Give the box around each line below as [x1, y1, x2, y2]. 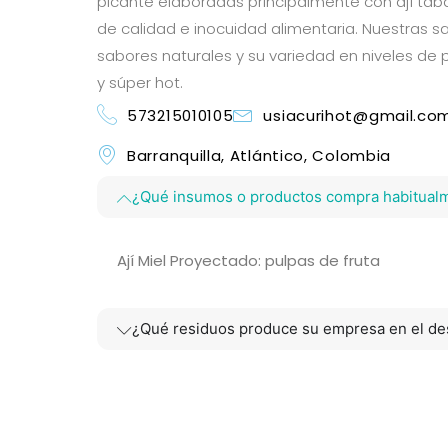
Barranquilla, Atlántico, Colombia [127, 144, 392, 166]
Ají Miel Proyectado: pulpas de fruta [117, 249, 380, 271]
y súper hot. [97, 71, 183, 93]
